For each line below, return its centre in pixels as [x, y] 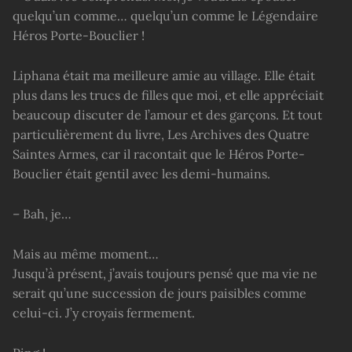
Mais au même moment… [86, 253]
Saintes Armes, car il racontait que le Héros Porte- [159, 154]
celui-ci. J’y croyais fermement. [104, 312]
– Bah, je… [42, 214]
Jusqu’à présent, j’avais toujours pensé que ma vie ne [165, 273]
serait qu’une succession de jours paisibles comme [159, 293]
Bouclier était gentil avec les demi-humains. [141, 174]
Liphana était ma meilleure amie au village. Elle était [164, 76]
